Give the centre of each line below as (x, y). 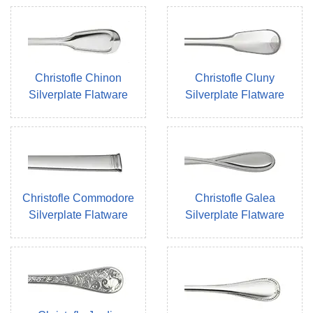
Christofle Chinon (78, 78)
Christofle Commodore (78, 198)
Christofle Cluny (235, 78)
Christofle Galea (235, 198)
